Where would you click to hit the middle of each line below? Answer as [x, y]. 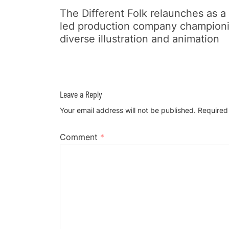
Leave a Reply [81, 94]
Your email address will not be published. [128, 110]
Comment [80, 137]
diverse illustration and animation [140, 39]
